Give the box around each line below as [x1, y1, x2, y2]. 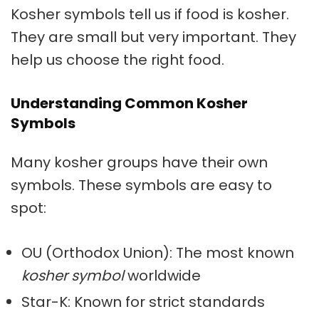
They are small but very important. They [11, 27, 296, 48]
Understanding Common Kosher [11, 93, 248, 114]
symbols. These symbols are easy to [11, 175, 272, 196]
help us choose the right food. [11, 50, 224, 70]
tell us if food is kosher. [125, 4, 289, 25]
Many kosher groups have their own [11, 152, 268, 173]
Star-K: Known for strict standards [21, 292, 265, 313]
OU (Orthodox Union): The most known [21, 243, 294, 263]
